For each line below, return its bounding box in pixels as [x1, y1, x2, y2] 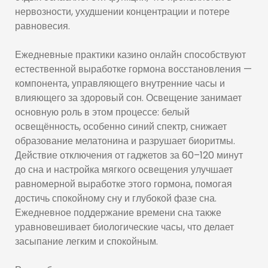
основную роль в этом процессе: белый [15, 105, 190, 119]
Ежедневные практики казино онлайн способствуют [15, 48, 246, 62]
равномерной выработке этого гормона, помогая [15, 177, 232, 191]
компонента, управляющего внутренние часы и [15, 77, 225, 90]
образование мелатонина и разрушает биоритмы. [15, 134, 235, 148]
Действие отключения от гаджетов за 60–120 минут [15, 148, 243, 162]
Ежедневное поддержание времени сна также [15, 206, 221, 220]
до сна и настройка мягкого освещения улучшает [15, 163, 233, 176]
